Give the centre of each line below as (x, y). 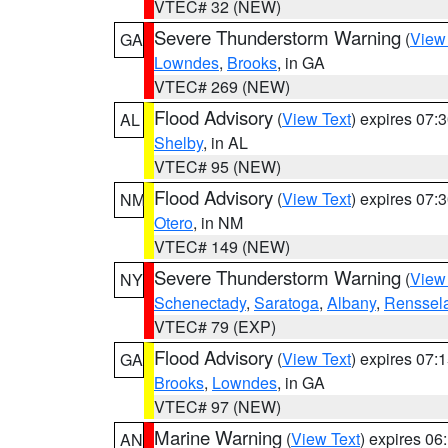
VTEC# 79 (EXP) (215, 326)
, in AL (225, 142)
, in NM (218, 222)
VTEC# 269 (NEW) (222, 86)
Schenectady (200, 302)
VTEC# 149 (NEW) (222, 246)
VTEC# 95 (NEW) (217, 166)
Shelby (178, 142)
